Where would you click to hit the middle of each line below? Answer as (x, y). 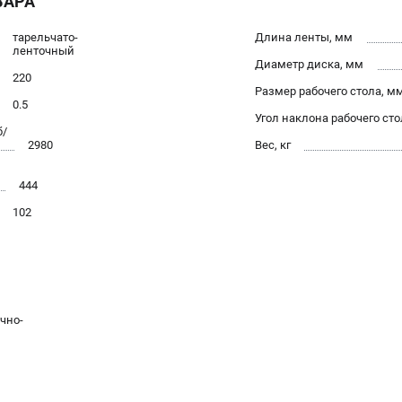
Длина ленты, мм (304, 37)
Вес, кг (273, 144)
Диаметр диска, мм (309, 64)
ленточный (44, 50)
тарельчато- (45, 37)
